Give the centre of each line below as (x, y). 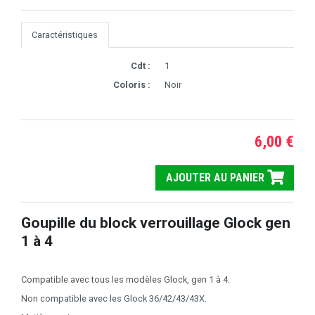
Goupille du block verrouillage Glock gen (156, 223)
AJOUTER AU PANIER (216, 178)
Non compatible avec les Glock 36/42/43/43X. (114, 298)
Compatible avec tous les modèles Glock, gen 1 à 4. (126, 279)
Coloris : (132, 84)
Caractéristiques (65, 34)
